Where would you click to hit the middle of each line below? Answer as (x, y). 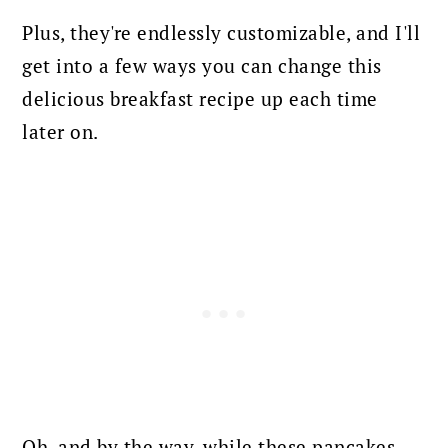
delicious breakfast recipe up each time (200, 99)
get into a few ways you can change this (202, 66)
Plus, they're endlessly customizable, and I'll (221, 33)
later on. (60, 132)
